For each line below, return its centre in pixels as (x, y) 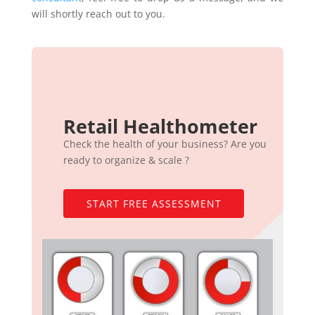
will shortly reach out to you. (98, 14)
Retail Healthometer (160, 127)
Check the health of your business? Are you (165, 144)
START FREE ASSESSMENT (154, 204)
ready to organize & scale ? (126, 160)
